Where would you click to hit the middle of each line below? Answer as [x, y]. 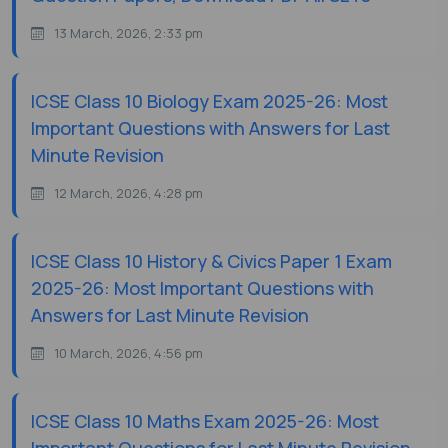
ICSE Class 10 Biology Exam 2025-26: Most [209, 101]
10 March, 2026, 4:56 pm [128, 353]
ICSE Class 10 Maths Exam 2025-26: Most [205, 421]
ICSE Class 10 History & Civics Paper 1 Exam [211, 261]
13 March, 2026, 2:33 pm [128, 33]
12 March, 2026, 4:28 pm [128, 193]
